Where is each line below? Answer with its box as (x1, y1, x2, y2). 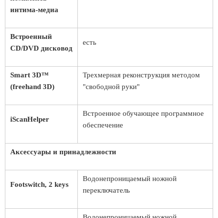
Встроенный (10, 33, 52, 40)
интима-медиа (10, 6, 58, 14)
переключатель (83, 186, 130, 194)
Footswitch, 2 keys (10, 181, 69, 188)
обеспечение (83, 121, 123, 129)
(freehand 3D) (10, 83, 56, 91)
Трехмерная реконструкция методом (83, 71, 200, 79)
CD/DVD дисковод (10, 44, 73, 52)
